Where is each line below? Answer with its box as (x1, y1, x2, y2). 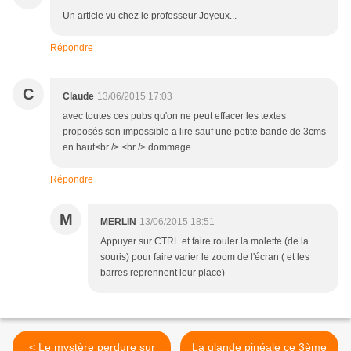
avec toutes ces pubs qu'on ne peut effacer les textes (63, 110, 286, 121)
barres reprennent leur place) (100, 266, 225, 278)
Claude (63, 90, 94, 102)
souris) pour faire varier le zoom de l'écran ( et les (100, 251, 309, 262)
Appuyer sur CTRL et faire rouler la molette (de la (100, 235, 309, 247)
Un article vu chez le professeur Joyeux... (63, 9, 237, 21)
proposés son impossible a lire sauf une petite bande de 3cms (63, 125, 326, 137)
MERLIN (100, 215, 136, 227)
